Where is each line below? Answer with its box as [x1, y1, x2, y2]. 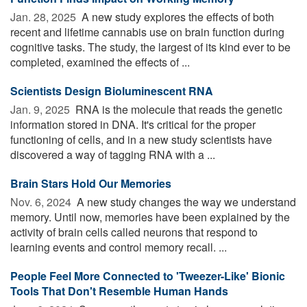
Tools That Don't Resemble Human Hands [10, 283, 228, 299]
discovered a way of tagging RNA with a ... [10, 147, 215, 163]
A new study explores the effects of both [79, 9, 274, 25]
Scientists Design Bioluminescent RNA [10, 83, 213, 99]
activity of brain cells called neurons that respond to [10, 224, 258, 241]
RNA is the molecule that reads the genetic [73, 101, 282, 118]
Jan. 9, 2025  [10, 101, 73, 118]
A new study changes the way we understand [74, 194, 296, 210]
